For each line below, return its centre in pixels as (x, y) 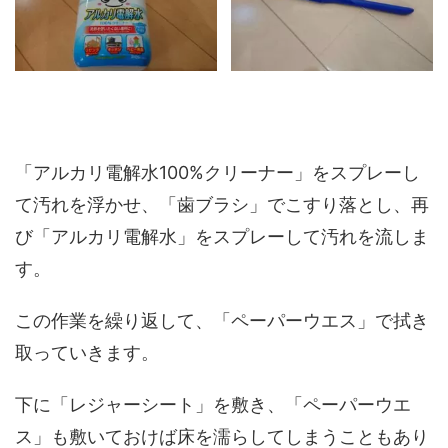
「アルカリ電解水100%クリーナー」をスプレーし (217, 172)
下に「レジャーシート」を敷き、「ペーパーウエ (213, 404)
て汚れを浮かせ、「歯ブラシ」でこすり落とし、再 (222, 204)
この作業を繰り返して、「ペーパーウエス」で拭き (222, 320)
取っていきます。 (87, 352)
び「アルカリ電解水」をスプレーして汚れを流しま (222, 236)
